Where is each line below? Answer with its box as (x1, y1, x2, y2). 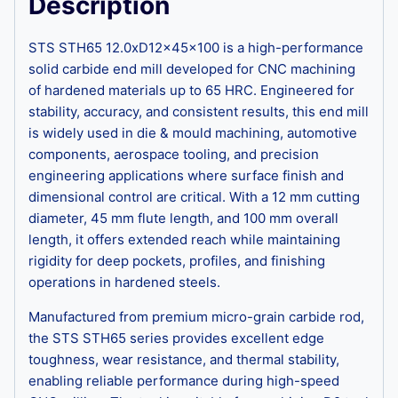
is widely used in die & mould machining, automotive (28, 123, 357, 141)
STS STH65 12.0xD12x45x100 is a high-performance (28, 38, 363, 56)
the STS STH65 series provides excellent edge (28, 329, 324, 346)
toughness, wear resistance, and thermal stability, (28, 350, 339, 368)
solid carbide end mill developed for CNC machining (28, 60, 355, 77)
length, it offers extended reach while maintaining (28, 230, 340, 248)
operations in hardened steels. (28, 273, 220, 291)
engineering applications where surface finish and (28, 166, 344, 184)
